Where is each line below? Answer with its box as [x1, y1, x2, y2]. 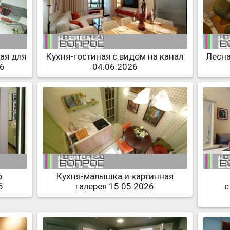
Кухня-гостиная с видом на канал [46, 51, 184, 62]
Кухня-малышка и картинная [56, 170, 174, 181]
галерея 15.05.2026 [75, 181, 155, 191]
